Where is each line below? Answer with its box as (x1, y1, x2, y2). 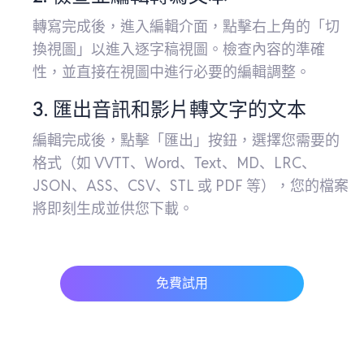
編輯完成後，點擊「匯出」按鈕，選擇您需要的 (32, 130, 340, 149)
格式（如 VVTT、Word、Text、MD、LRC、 (32, 153, 316, 172)
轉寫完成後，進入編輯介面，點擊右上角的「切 (32, 16, 340, 36)
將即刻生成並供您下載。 (32, 198, 193, 218)
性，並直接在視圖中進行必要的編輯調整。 (32, 62, 310, 81)
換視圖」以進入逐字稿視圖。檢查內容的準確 (32, 39, 325, 58)
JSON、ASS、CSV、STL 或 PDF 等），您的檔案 (32, 175, 349, 195)
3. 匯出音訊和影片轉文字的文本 (32, 96, 306, 122)
